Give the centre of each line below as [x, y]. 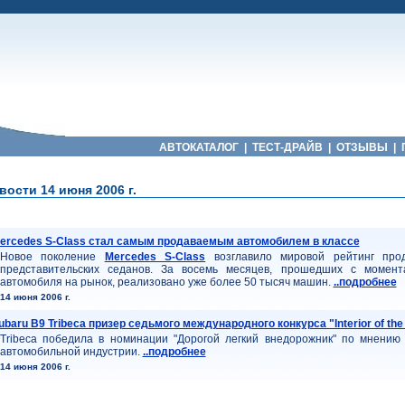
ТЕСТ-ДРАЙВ [287, 147]
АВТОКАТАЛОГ [198, 147]
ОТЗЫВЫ [362, 147]
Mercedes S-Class [155, 257]
